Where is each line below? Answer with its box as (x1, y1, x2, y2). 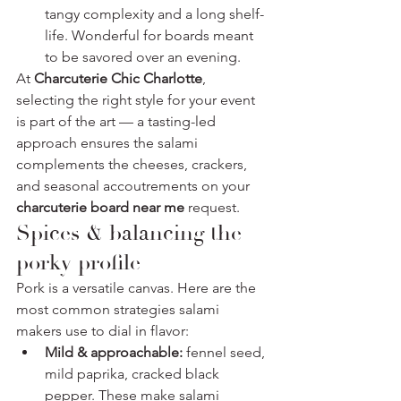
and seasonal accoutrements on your (16, 176, 253, 194)
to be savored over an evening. (45, 47, 241, 65)
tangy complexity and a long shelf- (45, 4, 264, 22)
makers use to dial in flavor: (16, 321, 189, 339)
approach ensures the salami (16, 133, 201, 151)
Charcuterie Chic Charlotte (34, 69, 202, 87)
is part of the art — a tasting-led (16, 112, 219, 130)
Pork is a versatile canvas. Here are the (16, 278, 260, 296)
